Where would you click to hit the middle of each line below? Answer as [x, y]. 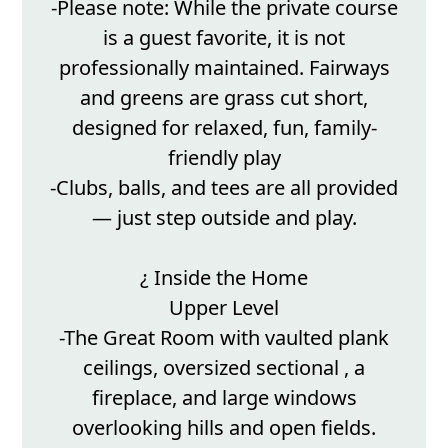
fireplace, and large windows [224, 398]
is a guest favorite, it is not [224, 38]
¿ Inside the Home [224, 278]
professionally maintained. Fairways [224, 68]
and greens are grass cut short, [224, 98]
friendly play [224, 158]
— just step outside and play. [224, 218]
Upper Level [224, 308]
